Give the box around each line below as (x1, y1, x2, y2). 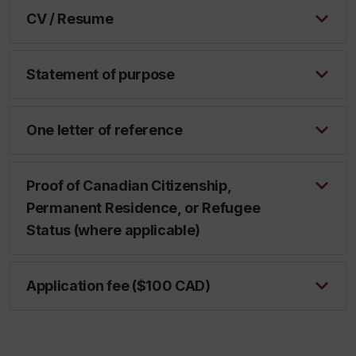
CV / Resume (26, 10, 114, 28)
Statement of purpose (26, 66, 175, 83)
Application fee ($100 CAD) (26, 277, 211, 295)
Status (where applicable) (26, 222, 201, 239)
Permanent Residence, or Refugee (26, 199, 261, 217)
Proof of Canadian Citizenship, (26, 177, 232, 195)
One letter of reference (26, 122, 183, 139)
